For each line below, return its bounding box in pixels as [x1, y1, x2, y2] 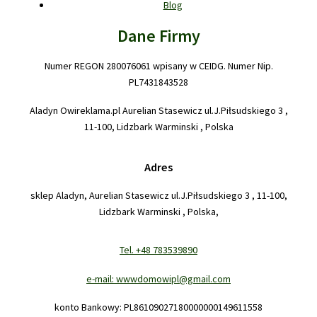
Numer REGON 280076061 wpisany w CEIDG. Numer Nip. [44, 59, 273, 72]
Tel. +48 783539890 [120, 243, 197, 257]
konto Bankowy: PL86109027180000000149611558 [54, 301, 263, 314]
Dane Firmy [117, 24, 200, 47]
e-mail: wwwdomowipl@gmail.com [86, 272, 231, 285]
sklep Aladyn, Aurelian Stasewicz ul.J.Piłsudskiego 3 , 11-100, [30, 188, 287, 202]
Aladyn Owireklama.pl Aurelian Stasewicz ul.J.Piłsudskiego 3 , [29, 104, 288, 117]
